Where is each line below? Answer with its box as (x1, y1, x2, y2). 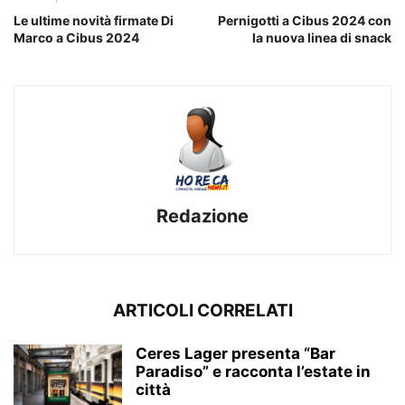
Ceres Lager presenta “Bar (136, 344, 335, 363)
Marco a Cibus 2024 (14, 29, 139, 45)
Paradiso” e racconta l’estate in (136, 362, 371, 381)
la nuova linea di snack (252, 29, 391, 45)
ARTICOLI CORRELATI (112, 299, 293, 321)
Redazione (156, 204, 249, 227)
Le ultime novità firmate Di (14, 12, 174, 28)
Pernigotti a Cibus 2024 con (218, 12, 391, 28)
